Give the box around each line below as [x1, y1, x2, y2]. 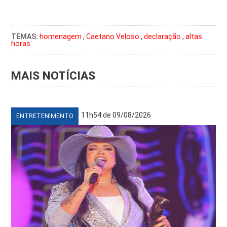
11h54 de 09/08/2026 [81, 111, 152, 120]
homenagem [40, 32, 82, 41]
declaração [144, 32, 181, 41]
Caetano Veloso [86, 32, 140, 41]
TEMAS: [11, 32, 39, 41]
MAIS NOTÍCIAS [11, 69, 96, 83]
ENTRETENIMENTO [16, 112, 74, 120]
